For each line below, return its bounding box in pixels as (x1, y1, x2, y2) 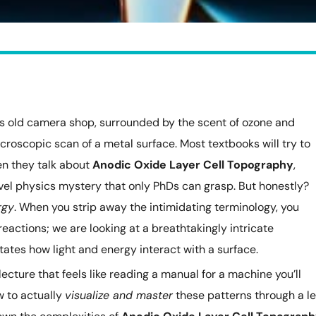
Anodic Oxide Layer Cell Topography (92, 157, 293, 172)
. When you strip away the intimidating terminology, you (14, 200, 299, 214)
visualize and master (65, 288, 173, 303)
